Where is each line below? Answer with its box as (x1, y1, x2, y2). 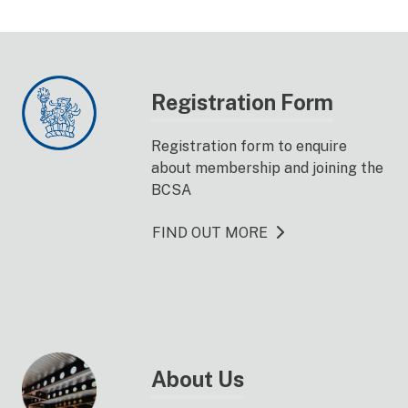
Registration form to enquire (151, 138, 347, 155)
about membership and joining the (151, 159, 383, 177)
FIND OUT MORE (152, 224, 268, 241)
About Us (151, 367, 244, 392)
